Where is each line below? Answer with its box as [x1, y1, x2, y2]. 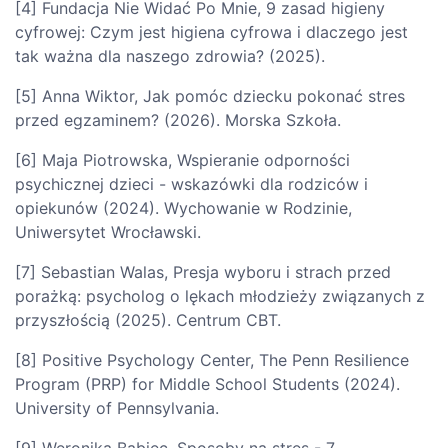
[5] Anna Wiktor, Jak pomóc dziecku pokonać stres [15, 85, 405, 106]
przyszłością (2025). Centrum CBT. [15, 309, 281, 330]
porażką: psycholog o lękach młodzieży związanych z [15, 285, 425, 306]
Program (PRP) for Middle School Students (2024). [15, 373, 400, 394]
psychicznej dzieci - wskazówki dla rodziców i [15, 173, 368, 194]
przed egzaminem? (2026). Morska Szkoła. [15, 109, 341, 130]
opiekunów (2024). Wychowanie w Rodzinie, [15, 197, 352, 218]
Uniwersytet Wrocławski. [15, 221, 201, 242]
